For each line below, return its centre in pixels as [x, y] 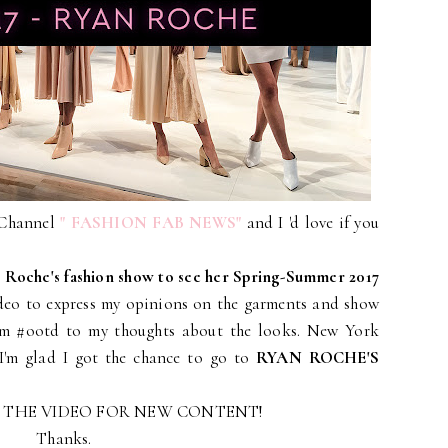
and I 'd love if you [313, 222]
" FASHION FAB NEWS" [153, 222]
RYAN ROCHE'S [317, 357]
